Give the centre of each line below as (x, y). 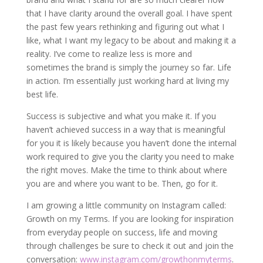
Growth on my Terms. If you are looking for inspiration (130, 219)
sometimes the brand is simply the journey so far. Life (129, 67)
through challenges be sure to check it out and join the (130, 246)
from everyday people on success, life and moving (122, 232)
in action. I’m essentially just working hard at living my (127, 81)
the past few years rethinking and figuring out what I (125, 27)
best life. (42, 94)
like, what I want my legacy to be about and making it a (131, 40)
